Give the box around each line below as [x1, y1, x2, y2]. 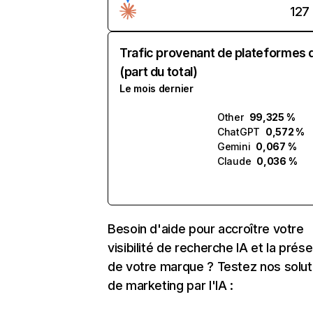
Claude [217, 155, 252, 167]
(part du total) [119, 64, 198, 79]
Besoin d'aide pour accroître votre [108, 221, 304, 236]
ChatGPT [217, 126, 261, 138]
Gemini [217, 140, 251, 152]
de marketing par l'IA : [108, 278, 233, 293]
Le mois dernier [119, 82, 194, 94]
